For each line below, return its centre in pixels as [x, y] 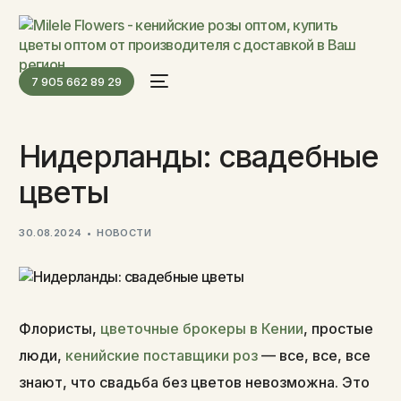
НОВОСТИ [124, 232]
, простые [339, 328]
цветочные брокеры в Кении [202, 328]
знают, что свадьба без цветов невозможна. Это [195, 382]
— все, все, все [316, 355]
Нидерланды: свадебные [199, 156]
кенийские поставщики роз [162, 355]
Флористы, [60, 328]
